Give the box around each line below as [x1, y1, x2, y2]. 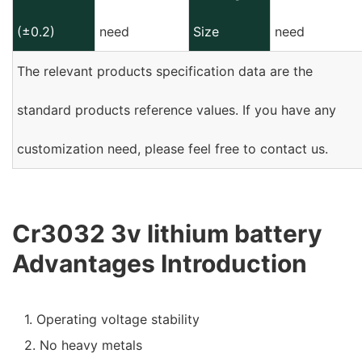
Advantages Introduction [12, 249, 307, 278]
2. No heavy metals [24, 337, 142, 353]
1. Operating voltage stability [24, 311, 200, 327]
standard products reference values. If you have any [17, 102, 336, 118]
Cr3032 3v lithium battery [12, 219, 322, 248]
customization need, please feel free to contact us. [17, 141, 328, 157]
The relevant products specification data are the [17, 63, 313, 79]
